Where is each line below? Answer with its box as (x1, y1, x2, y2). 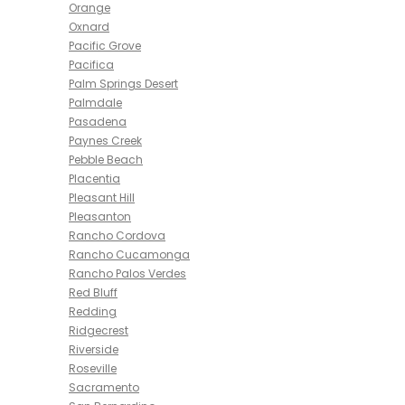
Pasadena (69, 114, 127, 129)
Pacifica (69, 57, 114, 72)
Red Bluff (69, 285, 118, 300)
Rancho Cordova (69, 228, 165, 243)
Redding (69, 304, 117, 319)
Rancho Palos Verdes (69, 266, 186, 281)
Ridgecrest (69, 323, 128, 338)
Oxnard (69, 19, 109, 34)
